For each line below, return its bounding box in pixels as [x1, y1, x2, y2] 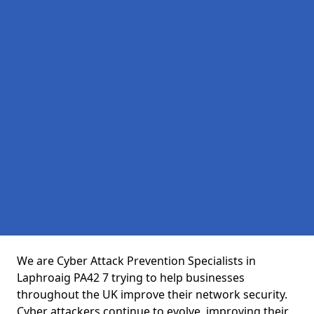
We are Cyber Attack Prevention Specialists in [17, 253, 256, 268]
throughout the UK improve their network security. [17, 287, 287, 302]
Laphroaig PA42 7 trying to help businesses [17, 270, 245, 285]
